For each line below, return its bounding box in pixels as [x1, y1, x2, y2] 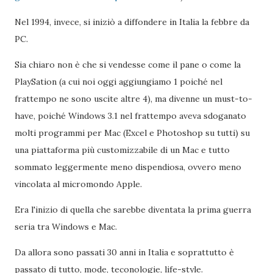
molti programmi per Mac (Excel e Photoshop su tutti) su [15, 127, 250, 138]
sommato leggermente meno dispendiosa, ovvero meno [15, 161, 241, 172]
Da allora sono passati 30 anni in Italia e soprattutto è [15, 247, 234, 258]
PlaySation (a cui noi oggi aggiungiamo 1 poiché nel [15, 76, 222, 87]
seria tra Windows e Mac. [15, 221, 117, 232]
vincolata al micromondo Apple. [15, 179, 142, 190]
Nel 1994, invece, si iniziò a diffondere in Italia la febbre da [15, 16, 249, 27]
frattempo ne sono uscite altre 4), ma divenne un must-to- [15, 93, 252, 104]
